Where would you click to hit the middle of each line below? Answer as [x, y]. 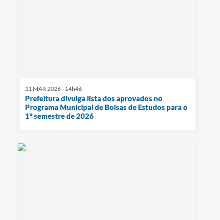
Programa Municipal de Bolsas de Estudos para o [106, 107]
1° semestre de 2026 [59, 116]
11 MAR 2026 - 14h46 [54, 89]
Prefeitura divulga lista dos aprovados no [94, 98]
